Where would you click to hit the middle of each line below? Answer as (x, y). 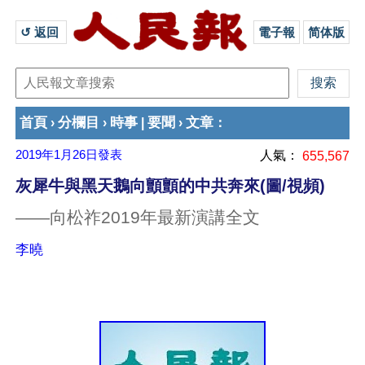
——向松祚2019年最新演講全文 (138, 217)
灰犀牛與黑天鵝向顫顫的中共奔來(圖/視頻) (170, 186)
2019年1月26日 (57, 155)
